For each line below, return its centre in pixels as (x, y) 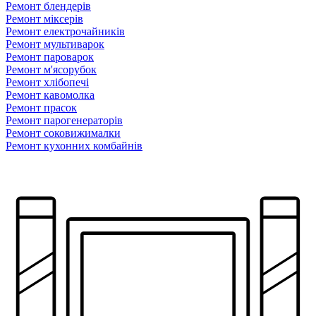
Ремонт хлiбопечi (47, 82)
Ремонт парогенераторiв (64, 120)
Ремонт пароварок (50, 56)
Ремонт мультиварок (55, 44)
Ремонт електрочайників (65, 31)
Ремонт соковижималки (63, 133)
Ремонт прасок (41, 107)
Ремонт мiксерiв (44, 18)
